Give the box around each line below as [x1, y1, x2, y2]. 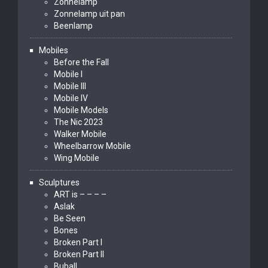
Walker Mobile [54, 129, 106, 139]
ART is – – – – [54, 190, 106, 199]
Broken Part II [54, 249, 104, 259]
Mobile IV [54, 93, 88, 103]
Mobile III [54, 81, 86, 91]
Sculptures [39, 178, 80, 187]
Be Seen [54, 214, 86, 223]
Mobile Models [54, 105, 108, 115]
